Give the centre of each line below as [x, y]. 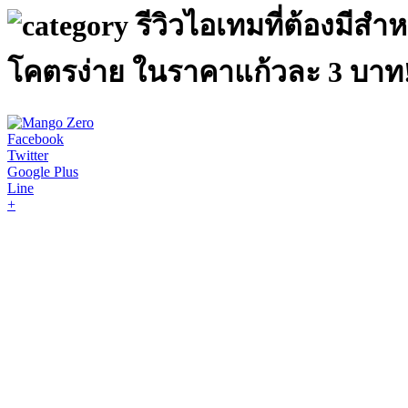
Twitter [28, 155]
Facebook [36, 138]
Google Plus [43, 171]
